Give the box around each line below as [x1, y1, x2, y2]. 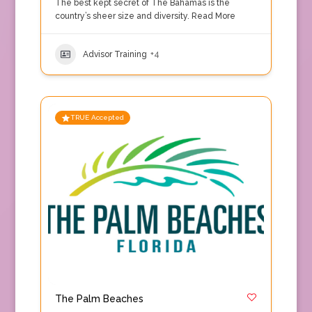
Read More [189, 11, 235, 21]
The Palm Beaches [54, 293, 143, 304]
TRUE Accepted [70, 114, 124, 121]
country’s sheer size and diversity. [54, 11, 189, 21]
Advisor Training [82, 49, 147, 59]
